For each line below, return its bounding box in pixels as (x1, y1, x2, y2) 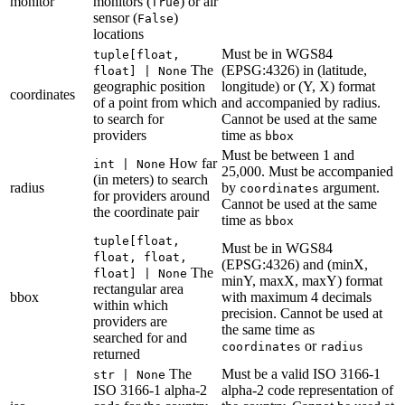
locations (93, 25, 144, 42)
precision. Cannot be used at (221, 305, 382, 321)
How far (165, 155, 217, 171)
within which (93, 297, 168, 313)
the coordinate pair (93, 203, 199, 220)
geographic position (93, 78, 205, 94)
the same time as (221, 321, 315, 337)
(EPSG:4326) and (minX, (221, 256, 368, 272)
